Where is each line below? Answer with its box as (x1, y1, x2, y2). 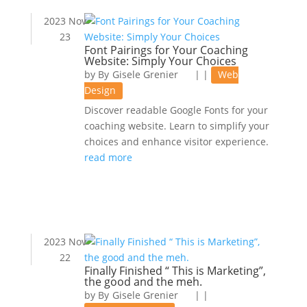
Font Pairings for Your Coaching (84, 42, 248, 58)
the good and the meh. (84, 274, 202, 289)
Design (84, 84, 116, 97)
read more (84, 151, 132, 164)
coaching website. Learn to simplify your (84, 119, 269, 132)
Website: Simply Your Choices (84, 53, 236, 69)
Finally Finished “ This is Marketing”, (84, 263, 266, 278)
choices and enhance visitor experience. (84, 135, 269, 148)
